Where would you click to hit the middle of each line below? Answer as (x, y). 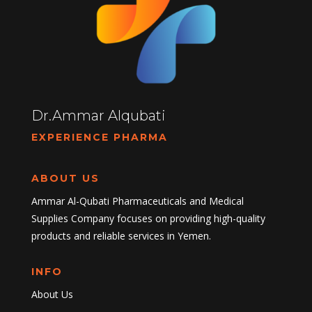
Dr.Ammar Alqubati (98, 116)
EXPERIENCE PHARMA (99, 138)
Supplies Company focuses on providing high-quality (148, 219)
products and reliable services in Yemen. (121, 236)
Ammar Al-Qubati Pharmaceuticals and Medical (137, 201)
